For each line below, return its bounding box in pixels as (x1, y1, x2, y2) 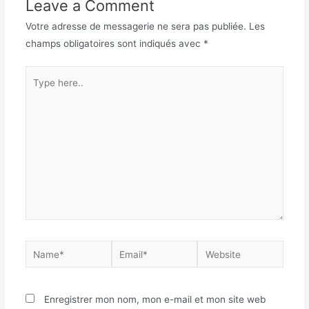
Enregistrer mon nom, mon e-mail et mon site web (43, 293, 266, 305)
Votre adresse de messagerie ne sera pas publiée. (25, 20, 246, 32)
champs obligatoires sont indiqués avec (25, 37, 203, 49)
